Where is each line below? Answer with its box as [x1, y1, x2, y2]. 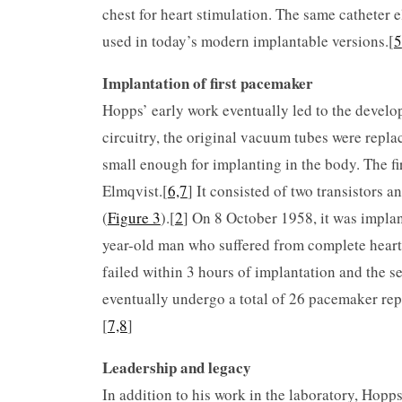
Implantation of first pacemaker [101, 71, 313, 94]
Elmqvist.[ [101, 179, 168, 201]
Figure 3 [107, 206, 161, 228]
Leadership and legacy [101, 355, 251, 379]
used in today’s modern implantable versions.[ [101, 30, 394, 51]
